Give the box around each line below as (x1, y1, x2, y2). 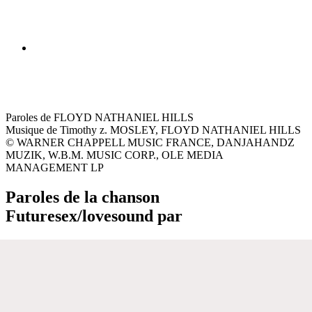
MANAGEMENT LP (6, 161, 104, 173)
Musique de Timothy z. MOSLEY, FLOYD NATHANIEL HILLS (6, 123, 301, 136)
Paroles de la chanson (6, 187, 159, 206)
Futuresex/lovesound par (6, 206, 182, 225)
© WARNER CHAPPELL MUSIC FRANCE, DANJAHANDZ (6, 136, 295, 148)
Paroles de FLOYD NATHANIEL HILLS (6, 111, 194, 123)
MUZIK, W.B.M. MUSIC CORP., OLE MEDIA (6, 148, 223, 161)
